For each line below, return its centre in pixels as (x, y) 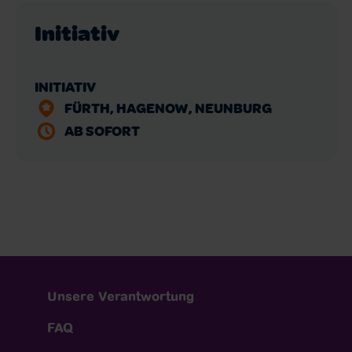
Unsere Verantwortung (121, 296)
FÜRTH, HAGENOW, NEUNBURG (168, 108)
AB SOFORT (102, 130)
